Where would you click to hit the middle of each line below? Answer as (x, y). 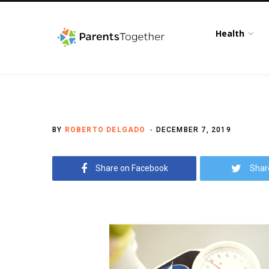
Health (230, 33)
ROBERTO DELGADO (105, 130)
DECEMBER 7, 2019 (193, 130)
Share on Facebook (131, 168)
